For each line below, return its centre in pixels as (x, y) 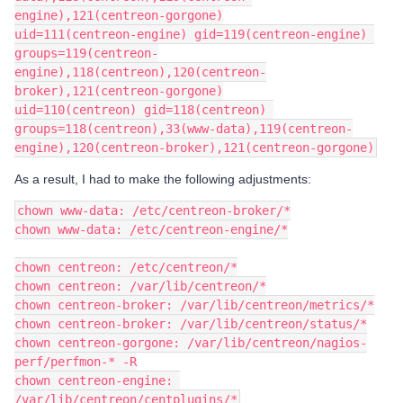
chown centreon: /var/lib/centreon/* (140, 286)
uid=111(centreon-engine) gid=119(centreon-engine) (191, 34)
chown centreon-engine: (94, 381)
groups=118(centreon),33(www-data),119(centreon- (184, 129)
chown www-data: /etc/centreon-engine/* (151, 229)
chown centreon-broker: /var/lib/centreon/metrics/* (194, 305)
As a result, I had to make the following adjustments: (163, 179)
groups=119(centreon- (86, 53)
